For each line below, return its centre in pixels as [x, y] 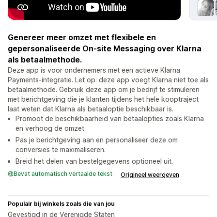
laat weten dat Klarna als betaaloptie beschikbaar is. [91, 109]
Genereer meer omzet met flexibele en [82, 38]
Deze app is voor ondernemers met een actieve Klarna [94, 70]
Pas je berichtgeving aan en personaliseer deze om [97, 140]
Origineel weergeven [150, 175]
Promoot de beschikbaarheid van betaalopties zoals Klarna [110, 119]
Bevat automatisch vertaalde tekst [63, 174]
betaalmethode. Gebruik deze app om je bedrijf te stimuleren [104, 90]
